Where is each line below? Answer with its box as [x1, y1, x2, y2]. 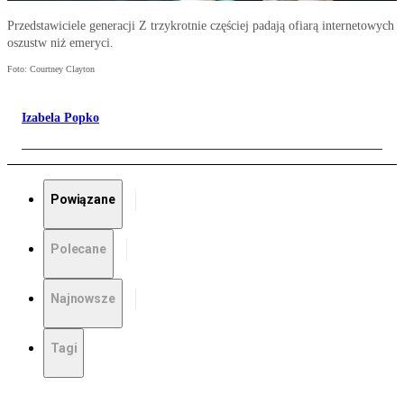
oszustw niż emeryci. [7, 36, 114, 50]
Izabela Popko [22, 111, 99, 125]
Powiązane [50, 192, 115, 207]
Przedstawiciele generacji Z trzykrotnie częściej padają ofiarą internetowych [7, 19, 394, 33]
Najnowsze [50, 291, 115, 307]
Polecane [50, 242, 106, 257]
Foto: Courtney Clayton [7, 64, 95, 75]
